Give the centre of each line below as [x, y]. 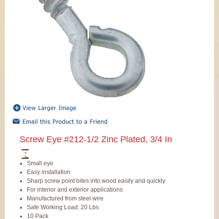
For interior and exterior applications [75, 189]
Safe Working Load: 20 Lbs [63, 207]
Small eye [40, 163]
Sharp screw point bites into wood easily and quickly [96, 181]
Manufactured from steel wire [65, 198]
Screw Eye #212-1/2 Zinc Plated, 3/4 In [96, 139]
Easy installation [49, 172]
